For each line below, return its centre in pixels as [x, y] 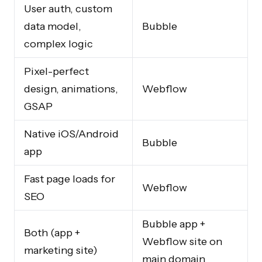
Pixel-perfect [56, 71]
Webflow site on [182, 241]
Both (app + [52, 232]
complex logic [58, 44]
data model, [53, 26]
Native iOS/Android [71, 134]
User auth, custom [68, 8]
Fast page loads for [70, 179]
